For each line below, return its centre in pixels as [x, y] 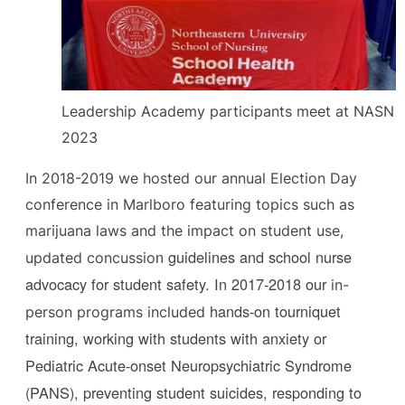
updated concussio [90, 258]
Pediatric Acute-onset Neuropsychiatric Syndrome [188, 366]
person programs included [118, 312]
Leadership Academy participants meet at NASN [228, 111]
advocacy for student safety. [120, 284]
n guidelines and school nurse [254, 257]
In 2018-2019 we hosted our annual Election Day [191, 179]
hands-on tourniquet [275, 311]
